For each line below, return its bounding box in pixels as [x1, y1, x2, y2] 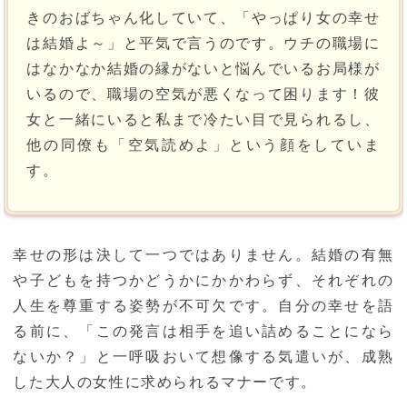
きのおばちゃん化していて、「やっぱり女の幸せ [26, 10, 381, 26]
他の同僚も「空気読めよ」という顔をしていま [26, 137, 381, 154]
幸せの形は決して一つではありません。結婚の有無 [13, 247, 394, 263]
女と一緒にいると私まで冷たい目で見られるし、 [26, 112, 381, 128]
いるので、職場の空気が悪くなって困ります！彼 [26, 86, 381, 103]
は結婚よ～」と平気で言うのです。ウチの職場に [26, 35, 381, 52]
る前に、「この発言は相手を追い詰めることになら [13, 323, 394, 340]
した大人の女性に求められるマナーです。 [13, 374, 317, 391]
